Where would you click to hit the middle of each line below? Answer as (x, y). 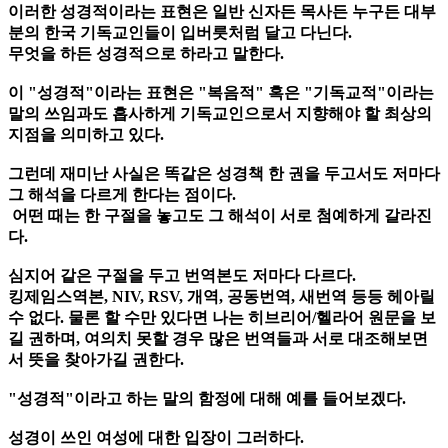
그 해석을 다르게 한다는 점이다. (122, 195)
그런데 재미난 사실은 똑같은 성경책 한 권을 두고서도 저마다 (224, 174)
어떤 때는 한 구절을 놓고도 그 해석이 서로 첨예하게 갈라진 (220, 216)
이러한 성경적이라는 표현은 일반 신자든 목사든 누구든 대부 (222, 12)
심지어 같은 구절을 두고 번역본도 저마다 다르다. (182, 276)
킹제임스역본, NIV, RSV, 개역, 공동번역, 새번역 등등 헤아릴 (221, 297)
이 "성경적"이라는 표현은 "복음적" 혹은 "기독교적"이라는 (221, 93)
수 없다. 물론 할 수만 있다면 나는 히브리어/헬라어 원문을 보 (222, 318)
